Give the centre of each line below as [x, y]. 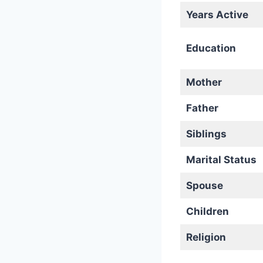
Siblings [206, 134]
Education [211, 48]
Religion [206, 237]
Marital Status [221, 160]
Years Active [217, 15]
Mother [204, 82]
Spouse [204, 186]
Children [207, 211]
